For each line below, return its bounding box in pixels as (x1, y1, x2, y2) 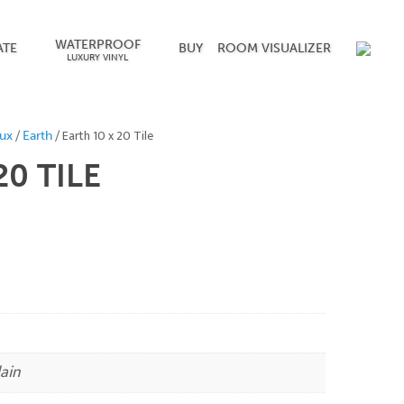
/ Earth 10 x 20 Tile (51, 125, 153, 146)
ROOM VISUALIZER (216, 41, 331, 56)
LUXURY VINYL (67, 52, 129, 63)
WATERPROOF (54, 37, 141, 52)
